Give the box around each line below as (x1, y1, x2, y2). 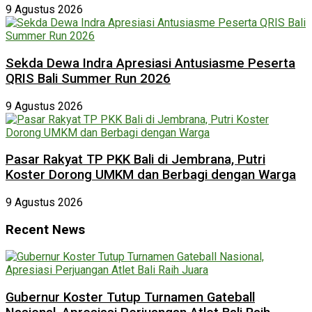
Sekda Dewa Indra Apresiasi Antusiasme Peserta (6, 55, 295, 71)
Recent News (6, 221, 85, 237)
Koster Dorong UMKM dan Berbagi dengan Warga (6, 167, 296, 183)
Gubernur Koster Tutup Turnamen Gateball (6, 290, 255, 306)
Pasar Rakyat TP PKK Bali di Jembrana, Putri (6, 152, 265, 168)
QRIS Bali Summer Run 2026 (6, 70, 171, 86)
